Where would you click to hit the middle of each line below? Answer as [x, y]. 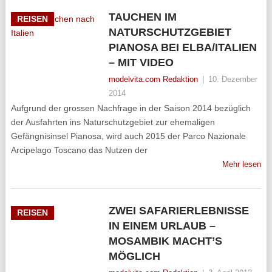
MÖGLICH [134, 256]
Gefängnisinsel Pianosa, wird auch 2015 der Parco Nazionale [128, 136]
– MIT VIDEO [141, 63]
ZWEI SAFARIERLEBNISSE [178, 211]
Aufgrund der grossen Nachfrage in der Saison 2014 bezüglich [131, 108]
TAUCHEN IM [142, 17]
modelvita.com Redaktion [153, 79]
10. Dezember [233, 79]
